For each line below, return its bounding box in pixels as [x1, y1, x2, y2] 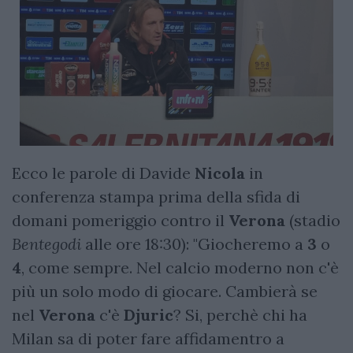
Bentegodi [12, 233, 81, 254]
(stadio [285, 210, 340, 230]
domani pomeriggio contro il [12, 210, 229, 230]
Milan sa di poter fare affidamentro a [12, 328, 284, 348]
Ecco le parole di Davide [12, 162, 195, 183]
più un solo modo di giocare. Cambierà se [12, 281, 318, 301]
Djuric [124, 304, 173, 325]
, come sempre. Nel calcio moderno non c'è [21, 257, 339, 277]
